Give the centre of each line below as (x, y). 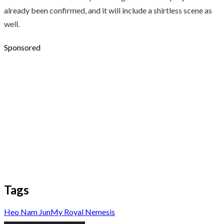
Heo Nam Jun (27, 211)
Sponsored (22, 47)
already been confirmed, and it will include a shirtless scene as (108, 10)
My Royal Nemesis (83, 211)
